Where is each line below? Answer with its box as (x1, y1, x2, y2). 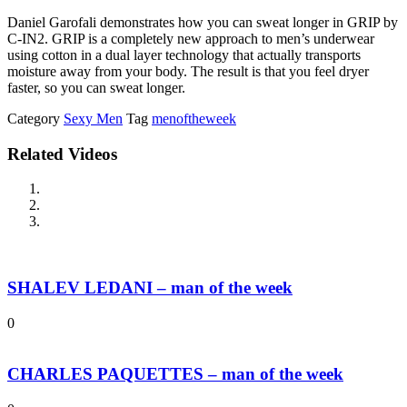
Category (7, 110, 60, 126)
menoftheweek (152, 110, 236, 126)
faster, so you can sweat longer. (7, 79, 185, 95)
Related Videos (7, 144, 117, 164)
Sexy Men (64, 110, 123, 126)
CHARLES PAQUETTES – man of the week (7, 364, 343, 384)
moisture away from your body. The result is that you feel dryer (7, 63, 369, 79)
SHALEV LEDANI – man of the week (7, 278, 293, 298)
